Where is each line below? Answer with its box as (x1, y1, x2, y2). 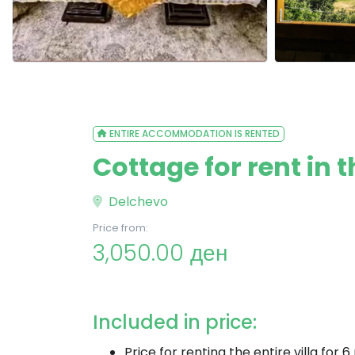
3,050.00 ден (93, 238, 227, 269)
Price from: (93, 221, 148, 235)
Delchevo (105, 193, 168, 211)
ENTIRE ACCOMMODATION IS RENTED (109, 127, 280, 140)
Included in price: (93, 309, 257, 335)
